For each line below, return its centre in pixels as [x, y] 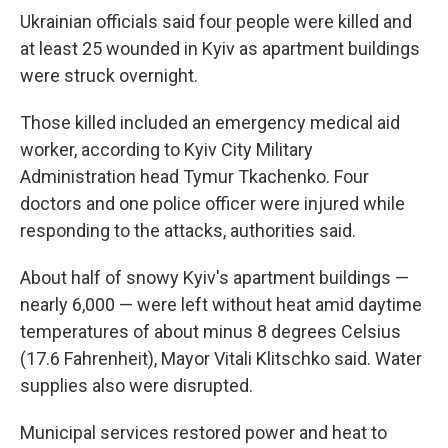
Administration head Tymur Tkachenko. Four [194, 176]
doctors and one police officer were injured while [212, 203]
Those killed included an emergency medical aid [210, 122]
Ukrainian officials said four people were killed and [216, 21]
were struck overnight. [109, 75]
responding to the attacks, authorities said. [188, 230]
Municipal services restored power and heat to [203, 432]
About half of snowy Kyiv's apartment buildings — [214, 277]
